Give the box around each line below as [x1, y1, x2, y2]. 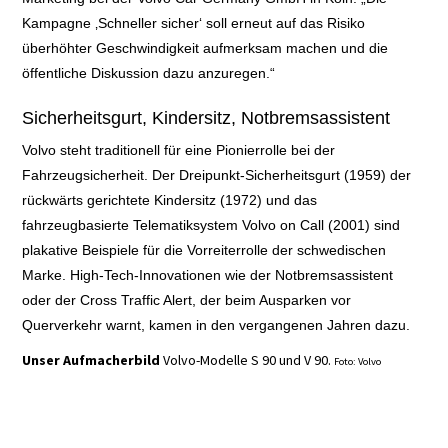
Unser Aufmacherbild [22, 350, 161, 369]
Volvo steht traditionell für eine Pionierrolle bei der [22, 141, 336, 158]
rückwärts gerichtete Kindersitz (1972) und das [22, 191, 318, 208]
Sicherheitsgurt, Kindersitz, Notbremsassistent [22, 108, 391, 129]
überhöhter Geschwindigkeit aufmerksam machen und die [22, 40, 389, 57]
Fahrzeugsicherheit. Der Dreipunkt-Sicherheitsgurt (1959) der [22, 166, 412, 183]
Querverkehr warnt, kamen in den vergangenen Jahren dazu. [22, 316, 411, 333]
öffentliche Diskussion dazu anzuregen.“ [22, 65, 276, 82]
